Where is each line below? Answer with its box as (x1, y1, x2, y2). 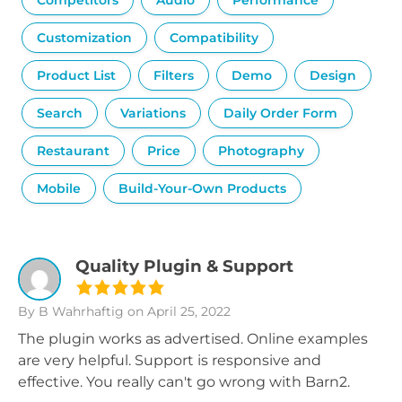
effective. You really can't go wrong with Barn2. (18, 373, 350, 390)
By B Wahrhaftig (18, 303, 124, 319)
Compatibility (170, 30, 258, 46)
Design (310, 67, 356, 83)
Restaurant (37, 143, 109, 159)
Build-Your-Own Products (118, 180, 286, 197)
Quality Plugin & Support (75, 256, 293, 276)
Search (37, 105, 83, 121)
